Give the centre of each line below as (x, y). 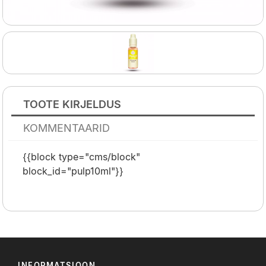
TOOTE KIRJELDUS (72, 104)
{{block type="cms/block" (81, 157)
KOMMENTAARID (67, 128)
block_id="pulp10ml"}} (73, 171)
